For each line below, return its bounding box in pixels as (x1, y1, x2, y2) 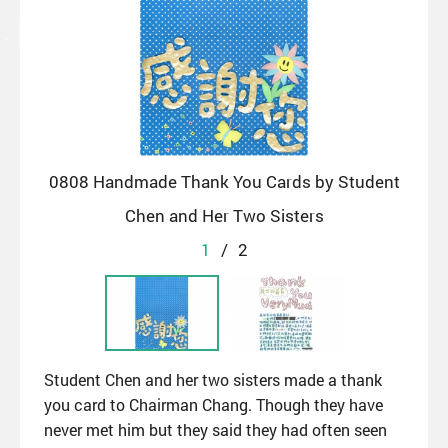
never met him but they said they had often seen (44, 418, 387, 440)
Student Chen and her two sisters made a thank (44, 368, 382, 390)
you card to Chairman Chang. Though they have (44, 393, 383, 415)
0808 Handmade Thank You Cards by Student (48, 169, 400, 193)
